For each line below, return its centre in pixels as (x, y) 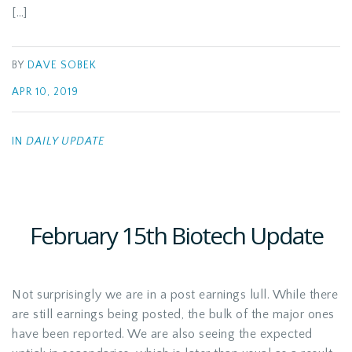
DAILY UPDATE (65, 141)
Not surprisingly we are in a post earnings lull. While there (175, 295)
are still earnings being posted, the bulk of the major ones (173, 314)
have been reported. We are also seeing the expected (162, 334)
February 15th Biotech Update (176, 235)
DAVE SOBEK (62, 66)
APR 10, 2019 (45, 92)
